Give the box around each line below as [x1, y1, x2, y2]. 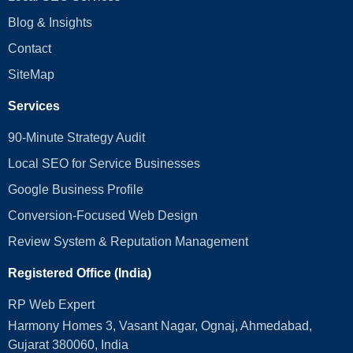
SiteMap [8, 68, 54, 82]
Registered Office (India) [8, 266, 151, 281]
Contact [8, 42, 51, 56]
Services [8, 99, 60, 113]
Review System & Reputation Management [8, 235, 248, 249]
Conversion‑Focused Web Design [8, 209, 198, 223]
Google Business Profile [8, 183, 143, 197]
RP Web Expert [8, 298, 95, 312]
